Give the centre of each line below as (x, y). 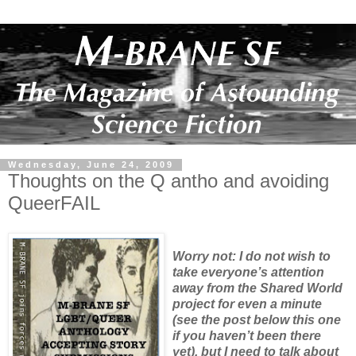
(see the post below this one (257, 320)
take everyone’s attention (248, 273)
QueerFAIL (54, 203)
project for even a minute (247, 304)
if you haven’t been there (247, 336)
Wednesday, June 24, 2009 (91, 165)
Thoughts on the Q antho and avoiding (168, 180)
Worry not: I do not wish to (252, 257)
